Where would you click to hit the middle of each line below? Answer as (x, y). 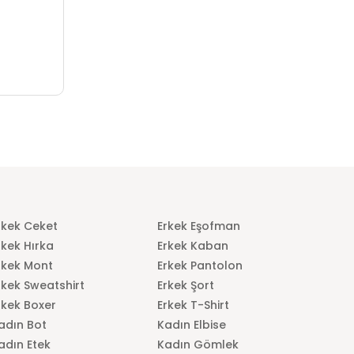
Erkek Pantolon (200, 265)
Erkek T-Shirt (194, 305)
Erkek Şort (186, 285)
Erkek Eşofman (199, 226)
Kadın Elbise (192, 324)
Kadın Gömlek (198, 344)
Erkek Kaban (193, 245)
